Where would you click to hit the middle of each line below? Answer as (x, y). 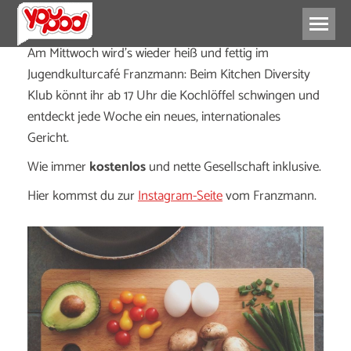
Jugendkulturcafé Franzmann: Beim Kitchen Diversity (169, 74)
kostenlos (118, 167)
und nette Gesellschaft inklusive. (233, 167)
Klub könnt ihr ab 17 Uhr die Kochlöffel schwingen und (174, 96)
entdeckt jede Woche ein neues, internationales (154, 117)
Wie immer (58, 167)
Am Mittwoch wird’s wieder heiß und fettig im (148, 53)
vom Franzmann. (270, 196)
